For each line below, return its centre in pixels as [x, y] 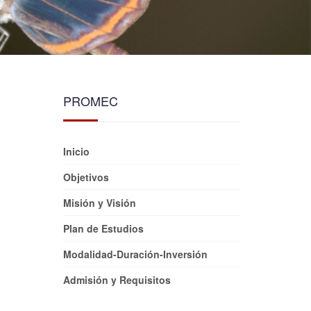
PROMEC [91, 101]
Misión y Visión [100, 203]
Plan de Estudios [103, 228]
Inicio [76, 151]
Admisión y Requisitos [117, 280]
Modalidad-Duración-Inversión [135, 254]
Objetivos [86, 177]
